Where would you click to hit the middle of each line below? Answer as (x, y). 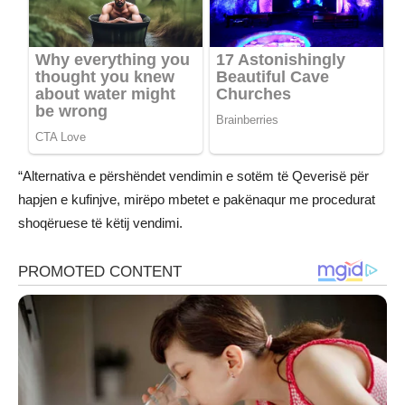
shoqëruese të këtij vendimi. (100, 223)
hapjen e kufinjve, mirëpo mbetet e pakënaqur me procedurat (197, 200)
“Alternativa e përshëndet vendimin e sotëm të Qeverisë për (193, 176)
